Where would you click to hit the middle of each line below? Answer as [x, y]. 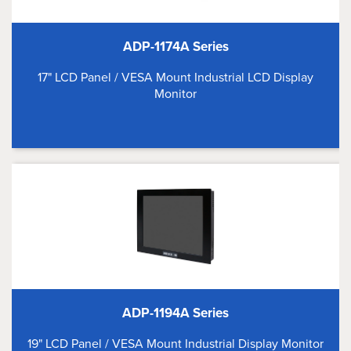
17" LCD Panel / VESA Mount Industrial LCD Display [175, 77]
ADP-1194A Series [175, 313]
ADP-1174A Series [175, 47]
